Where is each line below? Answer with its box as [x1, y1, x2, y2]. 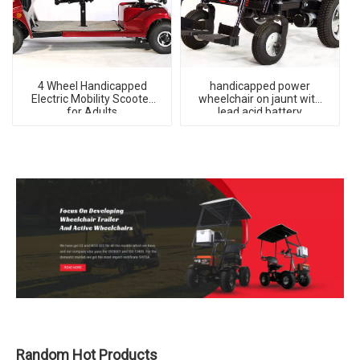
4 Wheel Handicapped [37, 80, 147, 93]
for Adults [67, 105, 117, 119]
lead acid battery [218, 105, 302, 119]
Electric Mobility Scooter [31, 92, 153, 106]
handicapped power [210, 80, 310, 93]
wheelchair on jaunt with [198, 92, 321, 106]
